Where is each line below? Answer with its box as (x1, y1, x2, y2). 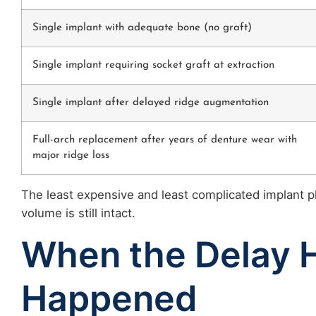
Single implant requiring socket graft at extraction (32, 59, 274, 71)
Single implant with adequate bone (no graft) (32, 22, 252, 33)
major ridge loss (32, 150, 109, 161)
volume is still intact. (21, 205, 135, 220)
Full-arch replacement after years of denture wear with (32, 134, 297, 145)
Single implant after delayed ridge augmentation (32, 97, 269, 108)
